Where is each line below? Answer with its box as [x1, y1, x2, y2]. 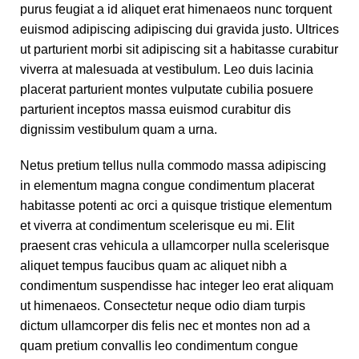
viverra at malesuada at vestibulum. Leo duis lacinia [20, 63, 313, 76]
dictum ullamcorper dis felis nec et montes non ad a [20, 319, 310, 333]
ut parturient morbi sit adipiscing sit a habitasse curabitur [20, 42, 338, 56]
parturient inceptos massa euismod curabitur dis [20, 103, 291, 116]
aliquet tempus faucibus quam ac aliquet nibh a [20, 259, 287, 272]
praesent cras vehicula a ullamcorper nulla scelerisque [20, 239, 329, 252]
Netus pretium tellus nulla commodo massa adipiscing [20, 159, 326, 172]
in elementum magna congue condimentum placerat [20, 179, 314, 192]
